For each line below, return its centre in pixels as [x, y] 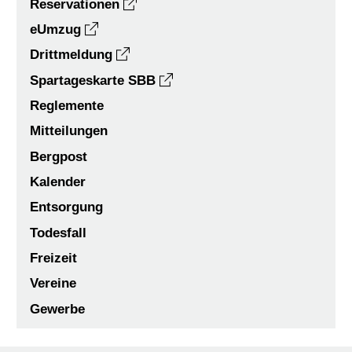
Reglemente [67, 106]
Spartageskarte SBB [93, 80]
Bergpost [59, 156]
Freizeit [54, 258]
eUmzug [56, 30]
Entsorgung [67, 207]
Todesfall [59, 233]
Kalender [58, 181]
